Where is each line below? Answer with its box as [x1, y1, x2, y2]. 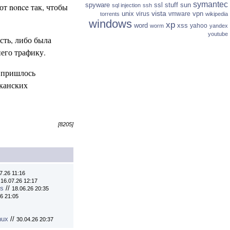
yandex [209, 23, 228, 29]
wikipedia [205, 11, 228, 17]
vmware [168, 10, 190, 17]
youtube [208, 31, 228, 37]
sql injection [112, 2, 141, 8]
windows [89, 17, 132, 30]
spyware [85, 1, 110, 9]
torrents [100, 11, 120, 17]
